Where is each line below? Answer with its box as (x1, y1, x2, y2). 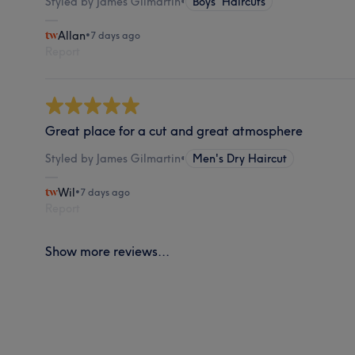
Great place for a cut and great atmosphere (45, 122, 303, 139)
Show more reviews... (45, 242, 170, 259)
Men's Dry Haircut (193, 151, 288, 166)
